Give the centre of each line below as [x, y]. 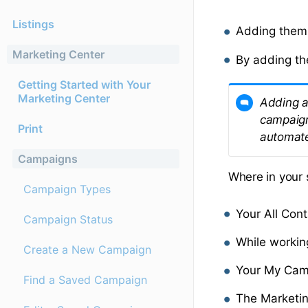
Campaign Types [67, 189]
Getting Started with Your [84, 85]
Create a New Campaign [87, 250]
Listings [33, 24]
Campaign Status [68, 220]
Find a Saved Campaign [85, 280]
